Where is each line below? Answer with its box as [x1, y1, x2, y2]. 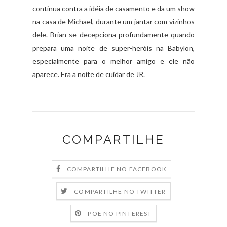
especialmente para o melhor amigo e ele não [32, 56, 195, 65]
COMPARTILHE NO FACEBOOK [66, 165, 167, 173]
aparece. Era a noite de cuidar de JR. [32, 69, 145, 79]
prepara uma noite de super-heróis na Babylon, [32, 43, 195, 52]
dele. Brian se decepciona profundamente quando [32, 30, 195, 39]
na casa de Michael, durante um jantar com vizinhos [32, 17, 195, 26]
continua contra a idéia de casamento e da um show [32, 4, 195, 13]
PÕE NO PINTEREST [88, 209, 152, 217]
